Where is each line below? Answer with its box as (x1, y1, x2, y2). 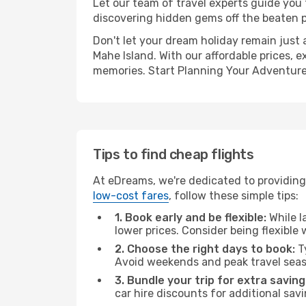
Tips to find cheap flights (93, 146, 254, 163)
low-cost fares (93, 189, 169, 202)
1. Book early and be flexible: (115, 211, 266, 224)
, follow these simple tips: (169, 189, 298, 202)
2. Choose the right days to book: (115, 242, 295, 255)
